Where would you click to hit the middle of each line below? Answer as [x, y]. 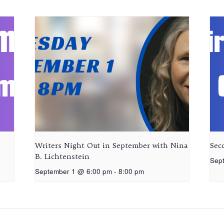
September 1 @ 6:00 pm [74, 171]
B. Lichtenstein [62, 156]
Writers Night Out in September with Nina [111, 145]
